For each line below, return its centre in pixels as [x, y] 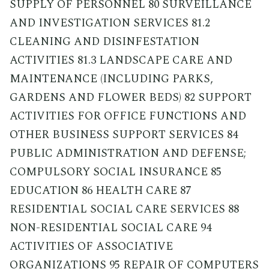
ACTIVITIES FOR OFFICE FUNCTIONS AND [128, 116]
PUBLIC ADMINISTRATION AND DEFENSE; [128, 153]
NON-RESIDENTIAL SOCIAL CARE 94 [110, 228]
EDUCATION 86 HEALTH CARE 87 [100, 190]
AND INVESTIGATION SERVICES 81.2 [110, 23]
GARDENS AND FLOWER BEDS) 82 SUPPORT [131, 97]
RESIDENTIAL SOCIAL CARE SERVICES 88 [124, 209]
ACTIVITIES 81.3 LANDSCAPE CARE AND [121, 60]
